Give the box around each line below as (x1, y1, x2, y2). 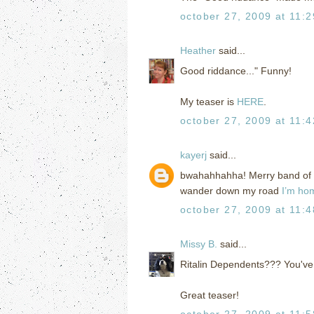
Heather (180, 44, 216, 56)
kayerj (180, 149, 207, 161)
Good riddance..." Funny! (180, 64, 292, 76)
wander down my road (180, 184, 282, 196)
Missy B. (180, 238, 217, 250)
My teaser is (180, 95, 237, 107)
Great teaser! (180, 289, 239, 301)
